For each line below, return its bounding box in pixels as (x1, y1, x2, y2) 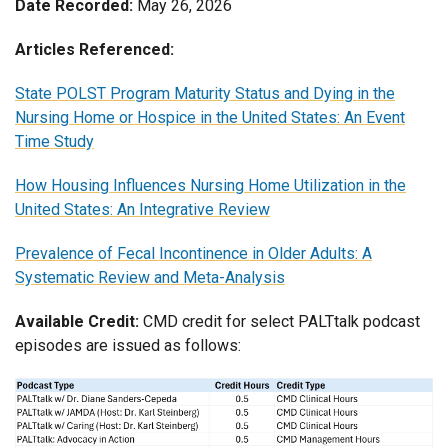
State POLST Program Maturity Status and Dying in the (15, 83, 395, 103)
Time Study (15, 131, 94, 151)
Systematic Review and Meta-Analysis (15, 267, 285, 287)
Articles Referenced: (15, 39, 174, 59)
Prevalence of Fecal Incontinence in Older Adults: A (15, 243, 372, 263)
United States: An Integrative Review (15, 199, 270, 219)
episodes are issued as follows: (15, 335, 241, 355)
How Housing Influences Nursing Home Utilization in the (15, 175, 406, 195)
